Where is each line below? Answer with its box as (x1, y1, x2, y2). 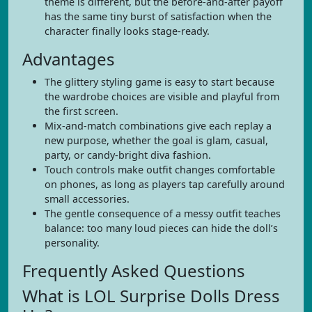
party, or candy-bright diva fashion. (45, 148, 211, 162)
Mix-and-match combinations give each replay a (45, 119, 272, 132)
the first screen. (45, 104, 118, 118)
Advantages (22, 47, 115, 70)
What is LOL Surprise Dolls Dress (22, 284, 280, 307)
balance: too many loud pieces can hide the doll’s (45, 221, 278, 235)
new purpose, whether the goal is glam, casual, (45, 134, 268, 147)
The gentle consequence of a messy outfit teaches (45, 207, 281, 220)
